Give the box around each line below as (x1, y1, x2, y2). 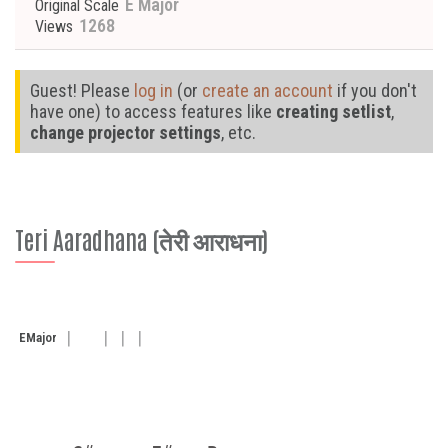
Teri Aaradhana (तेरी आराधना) (15, 223, 268, 254)
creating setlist (276, 101, 391, 122)
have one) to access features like (30, 101, 276, 122)
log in (134, 80, 173, 101)
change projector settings (30, 122, 221, 143)
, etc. (221, 122, 256, 143)
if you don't (333, 80, 417, 101)
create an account (202, 80, 333, 101)
